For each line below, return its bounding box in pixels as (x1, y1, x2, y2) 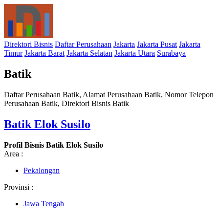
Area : (4, 149, 23, 158)
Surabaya (157, 49, 186, 57)
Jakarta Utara (114, 49, 155, 57)
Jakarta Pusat (137, 40, 177, 48)
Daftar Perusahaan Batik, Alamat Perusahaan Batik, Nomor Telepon (4, 90, 214, 99)
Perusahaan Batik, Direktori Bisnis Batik (4, 99, 129, 108)
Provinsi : (4, 182, 33, 191)
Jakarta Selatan (66, 49, 112, 57)
